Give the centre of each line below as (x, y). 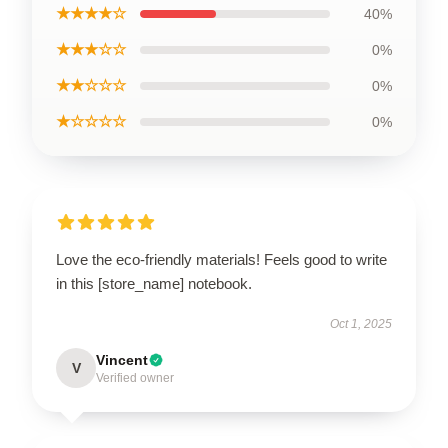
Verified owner (135, 377)
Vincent (122, 359)
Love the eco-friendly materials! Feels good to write (221, 259)
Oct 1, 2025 (361, 323)
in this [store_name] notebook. (154, 283)
